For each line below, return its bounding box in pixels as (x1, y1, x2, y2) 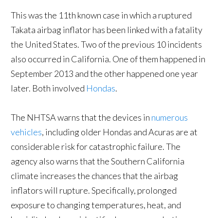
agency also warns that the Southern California (11, 156, 185, 167)
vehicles (11, 127, 42, 138)
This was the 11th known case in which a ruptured (11, 10, 192, 21)
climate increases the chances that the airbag (11, 170, 179, 182)
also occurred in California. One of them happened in (11, 54, 206, 65)
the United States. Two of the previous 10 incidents (11, 39, 202, 50)
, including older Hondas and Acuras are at (42, 127, 198, 138)
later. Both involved (11, 83, 87, 94)
